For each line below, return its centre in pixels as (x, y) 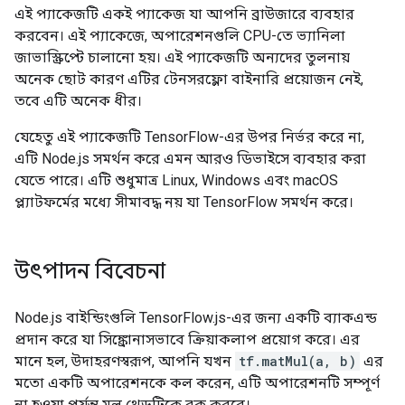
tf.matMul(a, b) (297, 361)
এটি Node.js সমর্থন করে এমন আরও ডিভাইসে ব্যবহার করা (190, 159)
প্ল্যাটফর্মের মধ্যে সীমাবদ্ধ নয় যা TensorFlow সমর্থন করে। (184, 202)
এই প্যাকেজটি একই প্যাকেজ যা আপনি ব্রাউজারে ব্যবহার (184, 14)
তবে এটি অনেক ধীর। (78, 101)
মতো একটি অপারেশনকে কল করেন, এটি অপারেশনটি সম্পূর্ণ (197, 383)
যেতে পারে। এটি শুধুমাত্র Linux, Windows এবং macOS (176, 180)
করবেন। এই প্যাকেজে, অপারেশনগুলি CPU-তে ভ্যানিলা (180, 36)
